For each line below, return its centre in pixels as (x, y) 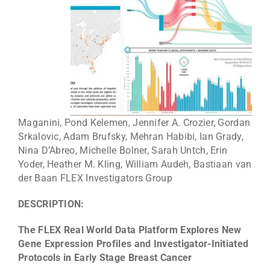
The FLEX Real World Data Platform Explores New (130, 230)
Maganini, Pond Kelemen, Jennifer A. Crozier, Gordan (134, 123)
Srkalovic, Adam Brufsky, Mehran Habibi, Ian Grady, (131, 137)
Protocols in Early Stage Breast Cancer (105, 258)
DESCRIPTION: (51, 204)
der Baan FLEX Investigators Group (95, 178)
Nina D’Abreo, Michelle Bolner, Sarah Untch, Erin (123, 151)
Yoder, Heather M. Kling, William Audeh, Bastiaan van (135, 165)
